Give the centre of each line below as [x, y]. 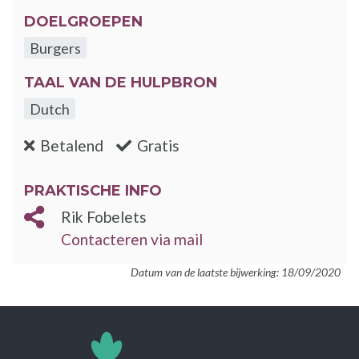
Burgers [56, 48]
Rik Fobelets [104, 217]
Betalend [72, 146]
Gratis [159, 146]
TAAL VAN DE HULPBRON [121, 82]
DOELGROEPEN [83, 21]
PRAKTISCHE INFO [93, 191]
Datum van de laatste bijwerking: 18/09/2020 [236, 272]
